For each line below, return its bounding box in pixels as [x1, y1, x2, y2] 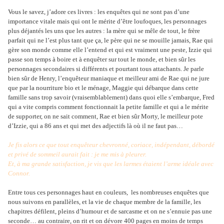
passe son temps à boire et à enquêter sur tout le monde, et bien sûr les [8, 55, 195, 63]
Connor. [8, 169, 30, 177]
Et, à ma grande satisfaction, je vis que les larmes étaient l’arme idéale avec [8, 160, 213, 168]
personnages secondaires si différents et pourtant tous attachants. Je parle [8, 65, 204, 73]
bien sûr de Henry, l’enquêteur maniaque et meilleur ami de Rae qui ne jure [8, 74, 209, 82]
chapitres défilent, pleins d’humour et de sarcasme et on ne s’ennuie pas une [8, 207, 212, 215]
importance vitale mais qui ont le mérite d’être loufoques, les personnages [8, 17, 206, 25]
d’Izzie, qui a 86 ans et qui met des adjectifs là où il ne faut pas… [8, 122, 183, 130]
